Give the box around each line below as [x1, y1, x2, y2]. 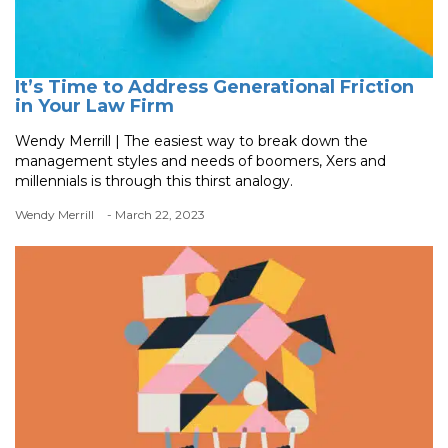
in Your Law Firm [15, 94, 174, 117]
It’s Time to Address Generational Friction [15, 75, 414, 98]
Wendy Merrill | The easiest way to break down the [15, 131, 368, 150]
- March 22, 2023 [107, 206, 205, 222]
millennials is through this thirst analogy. [15, 171, 293, 190]
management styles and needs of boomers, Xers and [15, 151, 386, 170]
